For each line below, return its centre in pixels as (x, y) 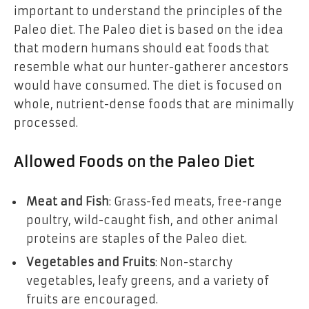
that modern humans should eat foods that (141, 49)
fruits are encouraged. (92, 299)
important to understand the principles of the (148, 11)
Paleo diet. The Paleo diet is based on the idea (149, 30)
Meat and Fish (68, 201)
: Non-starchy (194, 262)
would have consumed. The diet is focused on (148, 86)
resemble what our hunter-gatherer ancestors (151, 67)
